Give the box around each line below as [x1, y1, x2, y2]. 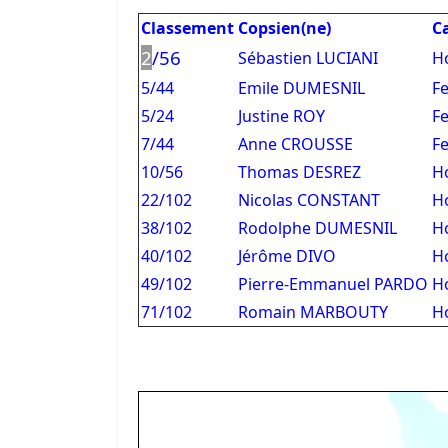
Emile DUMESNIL [238, 77, 365, 99]
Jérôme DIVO [238, 245, 336, 267]
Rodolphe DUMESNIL [238, 217, 397, 239]
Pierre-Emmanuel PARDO [238, 273, 428, 295]
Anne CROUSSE [238, 133, 353, 155]
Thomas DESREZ [238, 161, 361, 183]
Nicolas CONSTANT [238, 189, 380, 211]
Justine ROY [238, 105, 325, 127]
